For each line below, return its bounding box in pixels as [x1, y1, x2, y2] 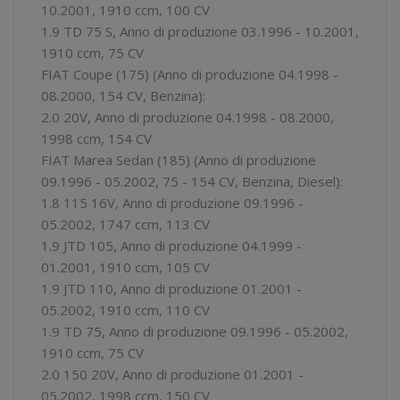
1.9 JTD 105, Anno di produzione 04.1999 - [41, 236, 302, 254]
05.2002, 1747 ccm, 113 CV [41, 214, 210, 233]
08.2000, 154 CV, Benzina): [41, 86, 205, 104]
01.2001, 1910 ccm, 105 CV [41, 257, 210, 276]
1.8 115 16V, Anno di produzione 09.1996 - [41, 193, 304, 212]
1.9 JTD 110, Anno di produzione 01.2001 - [41, 279, 302, 297]
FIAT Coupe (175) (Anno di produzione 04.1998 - [41, 64, 338, 83]
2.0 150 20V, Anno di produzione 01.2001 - [41, 364, 304, 383]
